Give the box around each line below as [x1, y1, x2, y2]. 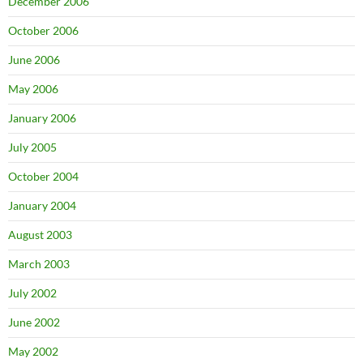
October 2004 [8, 169, 79, 183]
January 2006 [8, 110, 76, 125]
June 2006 [8, 52, 60, 66]
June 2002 [8, 314, 60, 329]
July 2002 [8, 285, 57, 300]
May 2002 [8, 344, 58, 358]
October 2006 [8, 23, 79, 37]
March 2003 [8, 256, 70, 271]
